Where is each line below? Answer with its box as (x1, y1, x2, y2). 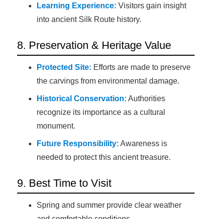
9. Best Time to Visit (17, 177, 111, 190)
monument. (37, 122, 75, 131)
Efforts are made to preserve (91, 63, 191, 72)
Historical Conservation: (37, 94, 127, 103)
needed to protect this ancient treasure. (37, 153, 171, 162)
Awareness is (119, 139, 167, 148)
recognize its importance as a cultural (37, 108, 165, 117)
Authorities (127, 94, 165, 103)
